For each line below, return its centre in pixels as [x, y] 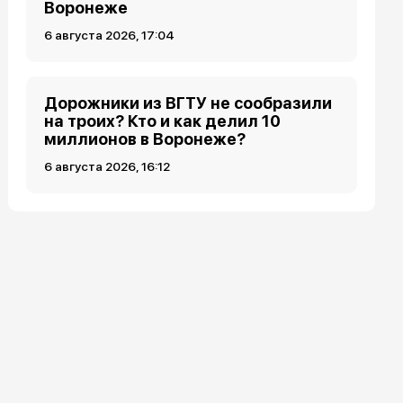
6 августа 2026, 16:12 [107, 166]
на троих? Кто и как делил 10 [163, 121]
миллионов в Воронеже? [145, 139]
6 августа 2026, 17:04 [110, 35]
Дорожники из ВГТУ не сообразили [188, 103]
